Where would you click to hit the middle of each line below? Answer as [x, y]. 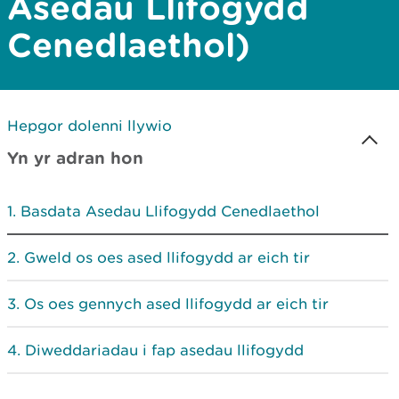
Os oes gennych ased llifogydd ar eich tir [176, 304]
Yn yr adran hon [75, 158]
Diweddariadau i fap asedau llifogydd [164, 350]
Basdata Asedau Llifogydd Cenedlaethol [170, 211]
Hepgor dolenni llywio [90, 126]
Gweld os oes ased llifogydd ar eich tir [167, 257]
